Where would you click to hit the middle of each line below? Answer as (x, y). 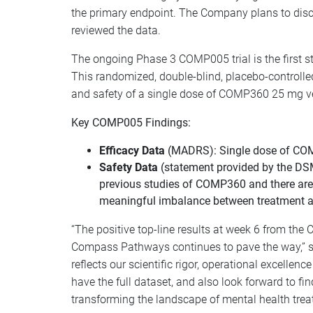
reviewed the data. (116, 30)
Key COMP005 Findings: (131, 123)
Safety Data (130, 167)
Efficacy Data (133, 151)
